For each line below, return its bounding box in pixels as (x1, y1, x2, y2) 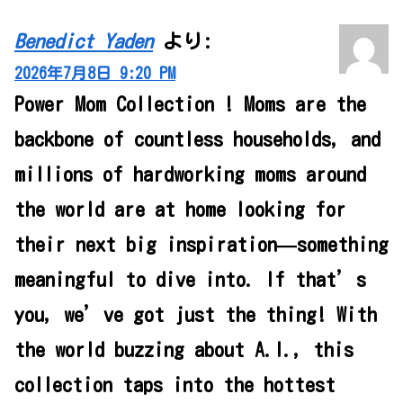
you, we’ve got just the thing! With (14, 305, 377, 326)
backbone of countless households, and (14, 130, 381, 150)
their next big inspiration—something (14, 235, 389, 255)
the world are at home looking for (14, 200, 346, 220)
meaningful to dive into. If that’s (14, 270, 366, 291)
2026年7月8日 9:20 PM (14, 66, 175, 82)
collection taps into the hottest (14, 375, 336, 396)
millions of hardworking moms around (14, 165, 366, 185)
